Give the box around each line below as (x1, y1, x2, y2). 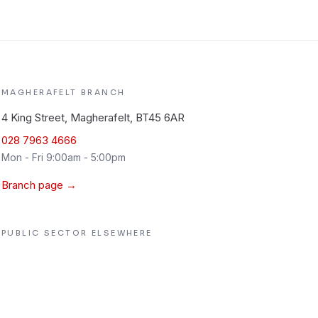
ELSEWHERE (87, 228, 153, 238)
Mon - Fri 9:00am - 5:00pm (1, 151, 126, 163)
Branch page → (1, 178, 77, 192)
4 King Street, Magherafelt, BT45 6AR (1, 111, 185, 124)
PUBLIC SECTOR (1, 228, 88, 238)
